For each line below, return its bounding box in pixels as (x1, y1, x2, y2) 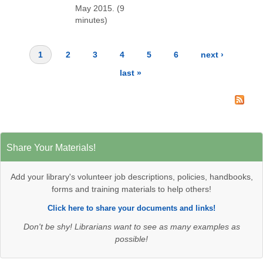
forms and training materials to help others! (52, 184, 211, 194)
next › (201, 50, 224, 60)
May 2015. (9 (75, 4, 124, 14)
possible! (115, 234, 148, 244)
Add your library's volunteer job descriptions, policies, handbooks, (10, 171, 253, 181)
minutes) (75, 15, 107, 25)
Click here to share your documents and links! (48, 203, 215, 213)
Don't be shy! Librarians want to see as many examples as (23, 222, 240, 232)
